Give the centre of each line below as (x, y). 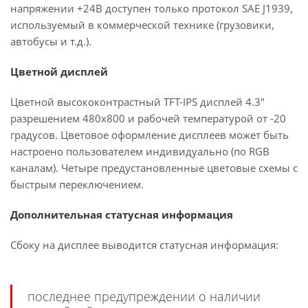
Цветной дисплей (59, 71)
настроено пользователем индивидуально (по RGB (140, 151)
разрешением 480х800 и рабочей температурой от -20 (148, 118)
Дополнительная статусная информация (122, 214)
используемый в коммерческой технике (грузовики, (142, 25)
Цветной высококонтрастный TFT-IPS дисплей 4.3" (137, 102)
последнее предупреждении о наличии (144, 296)
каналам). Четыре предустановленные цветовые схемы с (154, 168)
